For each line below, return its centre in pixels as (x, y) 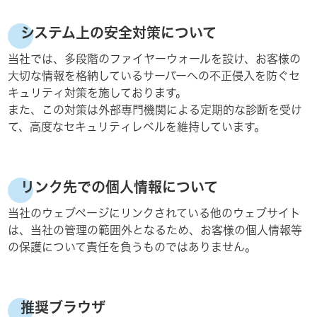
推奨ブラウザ (63, 307)
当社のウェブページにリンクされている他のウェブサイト (155, 213)
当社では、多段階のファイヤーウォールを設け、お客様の (155, 59)
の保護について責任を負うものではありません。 (132, 247)
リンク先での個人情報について (120, 187)
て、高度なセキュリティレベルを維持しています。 (137, 127)
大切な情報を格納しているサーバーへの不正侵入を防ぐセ (154, 76)
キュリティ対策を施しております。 (98, 93)
